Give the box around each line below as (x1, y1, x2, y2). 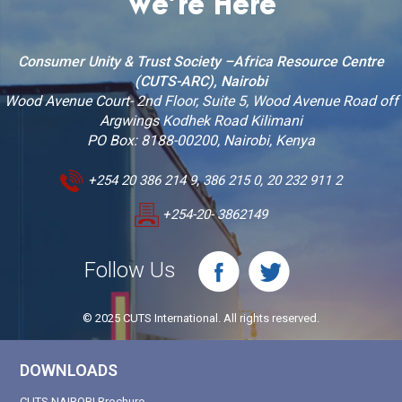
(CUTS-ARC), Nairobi (135, 72, 267, 90)
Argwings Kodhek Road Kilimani (100, 111, 302, 129)
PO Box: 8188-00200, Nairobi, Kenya (87, 131, 315, 149)
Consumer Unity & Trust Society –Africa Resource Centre (18, 52, 384, 70)
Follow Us (84, 257, 176, 283)
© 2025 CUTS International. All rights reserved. (83, 310, 319, 325)
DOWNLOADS (20, 360, 118, 380)
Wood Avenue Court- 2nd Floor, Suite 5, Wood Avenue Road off (4, 92, 398, 109)
